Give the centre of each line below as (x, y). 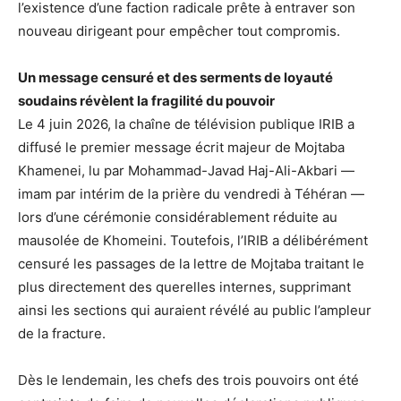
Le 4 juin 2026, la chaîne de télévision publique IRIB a (186, 124)
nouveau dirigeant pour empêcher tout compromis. (179, 30)
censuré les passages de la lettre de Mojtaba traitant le (191, 263)
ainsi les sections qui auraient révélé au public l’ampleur (195, 310)
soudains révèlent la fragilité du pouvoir (146, 100)
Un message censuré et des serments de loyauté (175, 77)
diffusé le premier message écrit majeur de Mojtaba (181, 147)
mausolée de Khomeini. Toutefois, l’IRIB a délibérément (193, 240)
